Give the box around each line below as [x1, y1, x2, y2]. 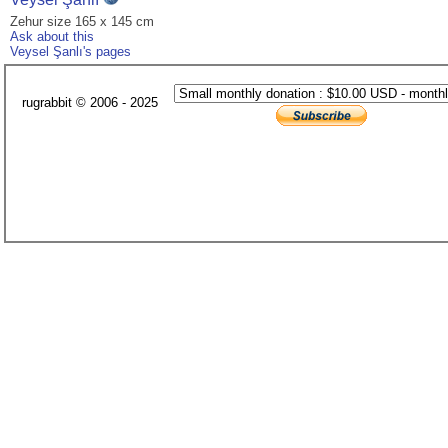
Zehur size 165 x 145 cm [10, 14, 154, 30]
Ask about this [10, 29, 94, 45]
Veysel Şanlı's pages [10, 44, 131, 60]
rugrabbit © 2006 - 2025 [22, 95, 158, 111]
